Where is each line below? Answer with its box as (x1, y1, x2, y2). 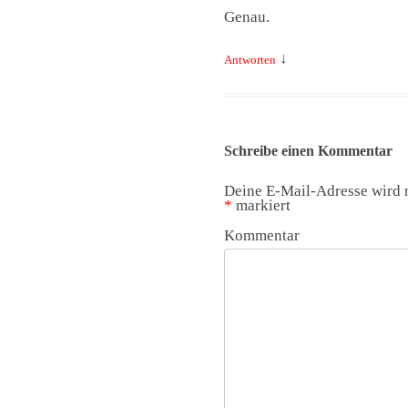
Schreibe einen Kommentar (223, 143, 393, 158)
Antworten (223, 53, 276, 66)
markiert (231, 197, 291, 214)
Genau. (223, 8, 270, 25)
